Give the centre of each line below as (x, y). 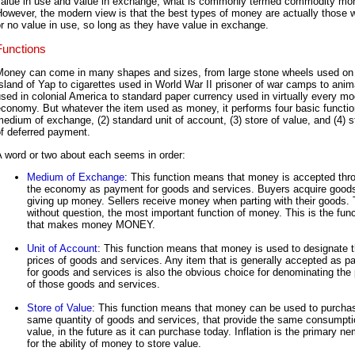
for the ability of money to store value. (114, 344)
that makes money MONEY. (91, 225)
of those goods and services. (94, 284)
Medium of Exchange (76, 177)
